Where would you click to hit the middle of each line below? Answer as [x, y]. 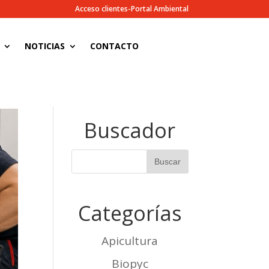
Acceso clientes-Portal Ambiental [131, 9]
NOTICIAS [45, 46]
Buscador [130, 130]
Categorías [130, 213]
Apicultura [130, 241]
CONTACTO [115, 46]
